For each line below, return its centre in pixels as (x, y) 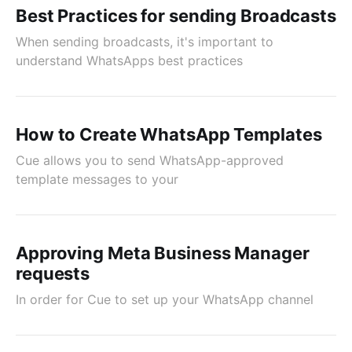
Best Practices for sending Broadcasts (176, 16)
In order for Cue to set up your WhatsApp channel (165, 299)
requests (53, 273)
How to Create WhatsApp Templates (169, 134)
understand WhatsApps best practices (129, 60)
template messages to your (97, 179)
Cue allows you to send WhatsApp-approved (150, 160)
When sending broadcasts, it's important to (145, 42)
